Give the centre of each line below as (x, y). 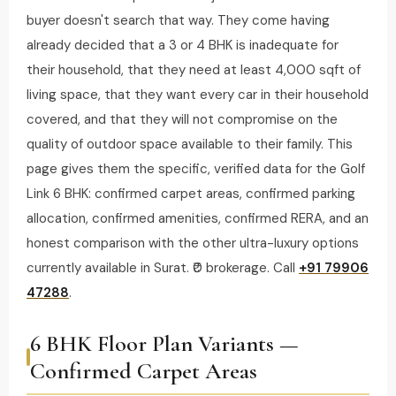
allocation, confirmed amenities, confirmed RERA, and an (198, 218)
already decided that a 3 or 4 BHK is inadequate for (183, 45)
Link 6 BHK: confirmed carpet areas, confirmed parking (191, 194)
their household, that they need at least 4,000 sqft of (194, 70)
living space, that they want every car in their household (198, 95)
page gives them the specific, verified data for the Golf (196, 169)
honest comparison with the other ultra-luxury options (193, 243)
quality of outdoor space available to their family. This (190, 144)
